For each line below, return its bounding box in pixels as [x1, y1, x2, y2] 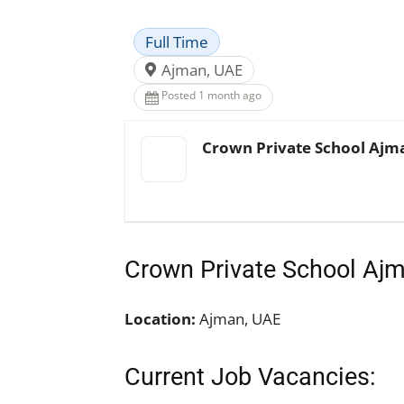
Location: [124, 308, 196, 329]
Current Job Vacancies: [124, 363, 376, 391]
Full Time [145, 32, 208, 52]
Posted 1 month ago [161, 87, 262, 103]
